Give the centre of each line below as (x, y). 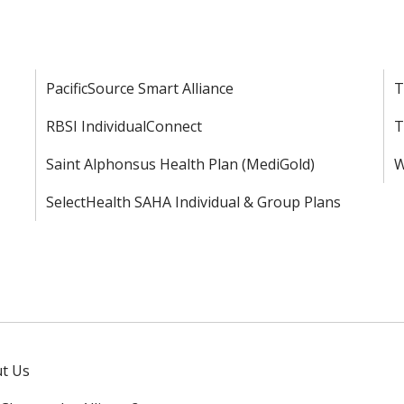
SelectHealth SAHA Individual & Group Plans (194, 202)
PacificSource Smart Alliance (140, 88)
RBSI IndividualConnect (124, 126)
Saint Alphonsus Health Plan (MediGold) (181, 164)
